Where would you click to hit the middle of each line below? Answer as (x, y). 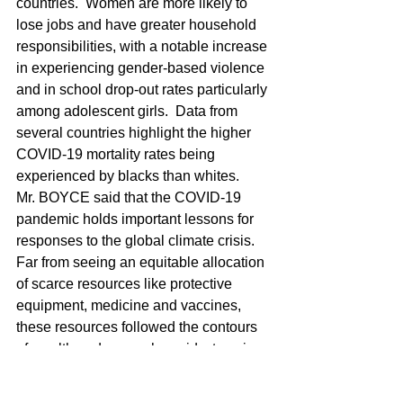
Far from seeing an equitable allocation (142, 262)
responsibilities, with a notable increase (143, 46)
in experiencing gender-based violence (142, 68)
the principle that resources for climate (139, 370)
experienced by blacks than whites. (128, 176)
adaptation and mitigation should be (132, 392)
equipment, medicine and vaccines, (130, 305)
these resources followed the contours (139, 327)
